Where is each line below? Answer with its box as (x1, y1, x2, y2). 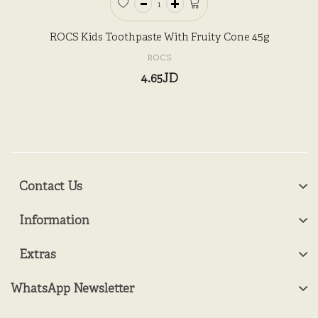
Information (11, 214, 89, 229)
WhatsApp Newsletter (11, 282, 134, 297)
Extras (11, 248, 56, 263)
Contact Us (11, 180, 82, 195)
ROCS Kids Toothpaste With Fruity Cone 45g (49, 31, 269, 45)
